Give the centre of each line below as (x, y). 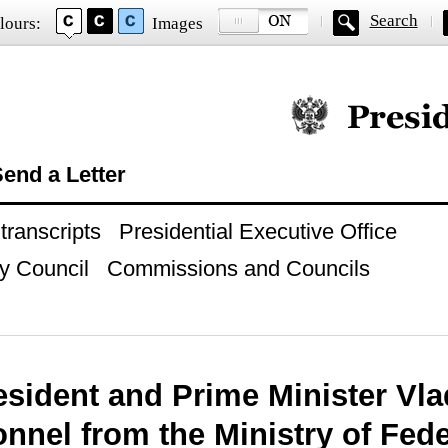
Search (393, 20)
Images (177, 23)
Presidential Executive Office (257, 231)
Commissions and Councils (238, 268)
